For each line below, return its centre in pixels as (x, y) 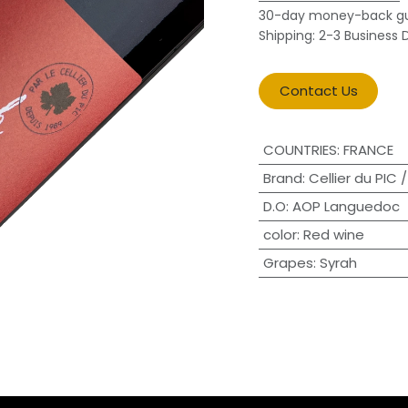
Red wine (333, 235)
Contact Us (318, 91)
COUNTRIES (300, 150)
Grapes (288, 263)
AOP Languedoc (346, 206)
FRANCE (368, 150)
